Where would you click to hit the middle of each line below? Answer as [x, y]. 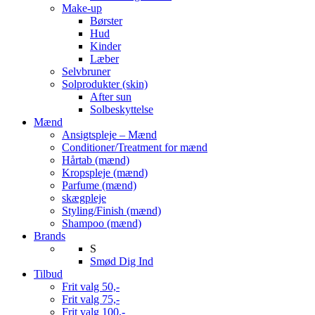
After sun [111, 96]
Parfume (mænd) [99, 185]
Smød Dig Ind [122, 261]
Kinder [105, 46]
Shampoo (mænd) [102, 223]
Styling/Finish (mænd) [111, 210]
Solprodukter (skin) [105, 84]
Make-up [82, 8]
